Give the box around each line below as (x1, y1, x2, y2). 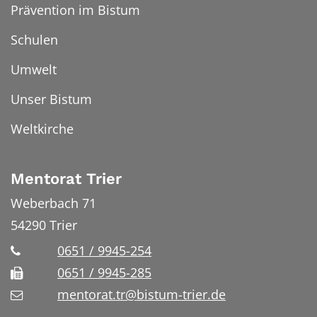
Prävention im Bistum (11, 1, 140, 19)
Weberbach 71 (11, 194, 96, 212)
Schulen (11, 31, 58, 49)
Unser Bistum (11, 91, 92, 108)
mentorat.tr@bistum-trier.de (57, 286, 226, 304)
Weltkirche (11, 120, 74, 138)
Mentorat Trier (11, 170, 122, 188)
